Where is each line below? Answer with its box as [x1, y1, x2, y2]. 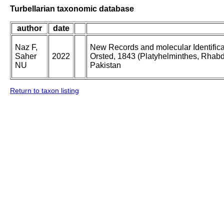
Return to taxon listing [10, 86, 79, 95]
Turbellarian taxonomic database [10, 4, 134, 13]
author [17, 24, 42, 33]
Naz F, [15, 43, 37, 52]
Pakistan [90, 61, 121, 70]
